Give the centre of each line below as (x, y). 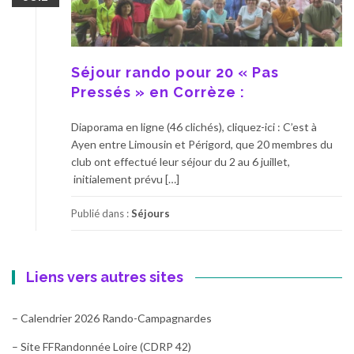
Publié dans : (101, 213)
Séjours (151, 213)
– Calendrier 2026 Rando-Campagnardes (112, 318)
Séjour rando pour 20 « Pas (175, 72)
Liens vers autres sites (105, 277)
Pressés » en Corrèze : (158, 92)
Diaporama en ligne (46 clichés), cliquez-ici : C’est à (194, 126)
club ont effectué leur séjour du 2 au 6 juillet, (182, 161)
